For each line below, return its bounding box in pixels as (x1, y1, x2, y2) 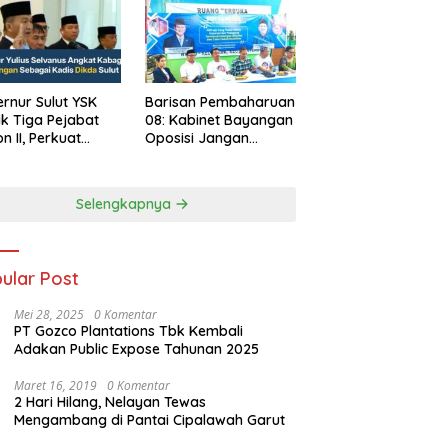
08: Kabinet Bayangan (144, 111, 293, 130)
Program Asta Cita (144, 183, 269, 202)
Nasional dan (144, 165, 233, 184)
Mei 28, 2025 (14, 306, 85, 324)
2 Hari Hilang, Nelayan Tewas (14, 393, 207, 412)
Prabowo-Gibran (144, 201, 257, 220)
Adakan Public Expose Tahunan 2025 (14, 340, 260, 359)
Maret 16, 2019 (14, 377, 98, 395)
